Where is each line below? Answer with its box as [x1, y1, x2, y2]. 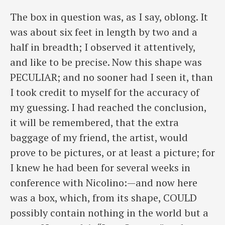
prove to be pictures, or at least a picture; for [10, 146, 215, 160]
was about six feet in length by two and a [10, 25, 197, 39]
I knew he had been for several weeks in [10, 161, 190, 175]
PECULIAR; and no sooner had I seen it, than [10, 70, 213, 84]
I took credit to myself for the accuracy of [10, 85, 199, 99]
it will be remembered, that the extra [10, 116, 179, 130]
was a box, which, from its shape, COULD [10, 191, 197, 205]
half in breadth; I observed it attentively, [10, 40, 195, 54]
